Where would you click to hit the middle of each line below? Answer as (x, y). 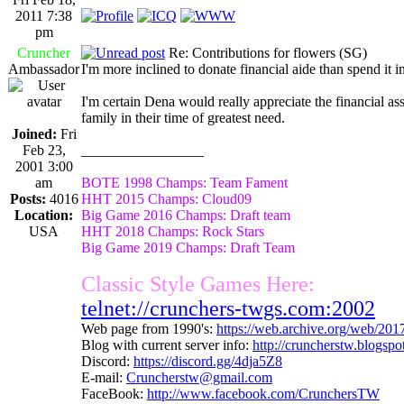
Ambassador (44, 69)
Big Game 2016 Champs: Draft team (186, 215)
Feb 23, (44, 150)
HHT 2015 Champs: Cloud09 (166, 198)
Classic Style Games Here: (198, 284)
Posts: (28, 198)
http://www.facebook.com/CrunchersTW (263, 393)
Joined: (34, 133)
